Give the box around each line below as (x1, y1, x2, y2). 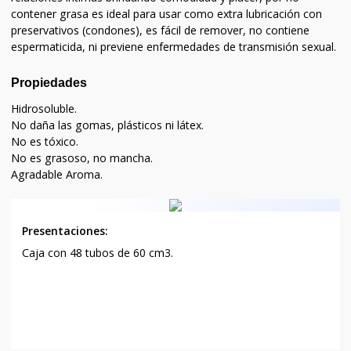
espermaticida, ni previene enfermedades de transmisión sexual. (11, 39, 337, 55)
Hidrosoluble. (11, 100, 78, 116)
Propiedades (11, 76, 88, 90)
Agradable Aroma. (11, 166, 103, 182)
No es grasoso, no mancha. (11, 150, 154, 165)
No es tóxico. (11, 133, 79, 149)
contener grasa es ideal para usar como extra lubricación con (11, 6, 323, 22)
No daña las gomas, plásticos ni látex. (11, 117, 204, 132)
